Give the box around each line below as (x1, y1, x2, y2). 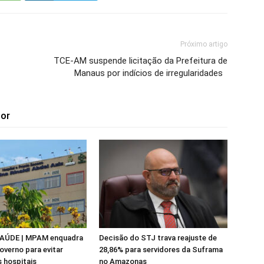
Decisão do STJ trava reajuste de (99, 233, 217, 242)
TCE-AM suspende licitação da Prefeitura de (54, 55, 227, 66)
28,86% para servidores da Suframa (99, 245, 223, 254)
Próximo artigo (180, 40, 227, 48)
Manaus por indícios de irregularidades (74, 68, 227, 78)
